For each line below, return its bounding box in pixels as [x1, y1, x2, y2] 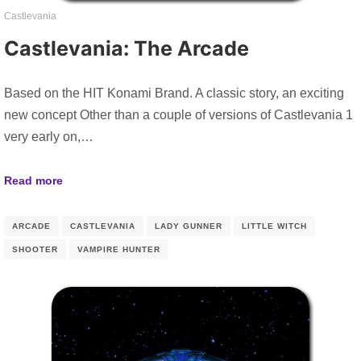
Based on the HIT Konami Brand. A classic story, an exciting [4, 85, 344, 100]
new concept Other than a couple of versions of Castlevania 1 [4, 107, 353, 122]
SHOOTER [12, 245, 58, 255]
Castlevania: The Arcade [4, 35, 249, 60]
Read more [4, 173, 63, 187]
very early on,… [4, 129, 93, 143]
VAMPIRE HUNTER [77, 245, 160, 255]
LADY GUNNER [155, 222, 222, 231]
